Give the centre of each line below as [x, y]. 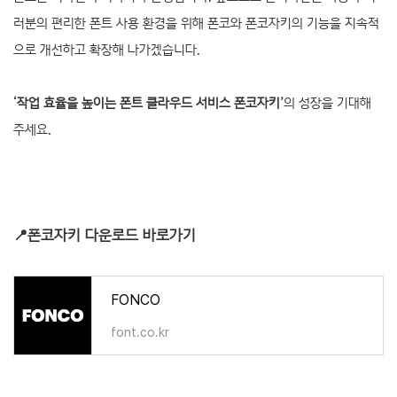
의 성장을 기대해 [327, 103]
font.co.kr [140, 332]
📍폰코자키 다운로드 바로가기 [105, 235]
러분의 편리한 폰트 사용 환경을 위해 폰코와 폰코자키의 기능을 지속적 [196, 23]
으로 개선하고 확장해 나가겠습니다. [107, 50]
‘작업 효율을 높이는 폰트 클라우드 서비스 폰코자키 [147, 103]
